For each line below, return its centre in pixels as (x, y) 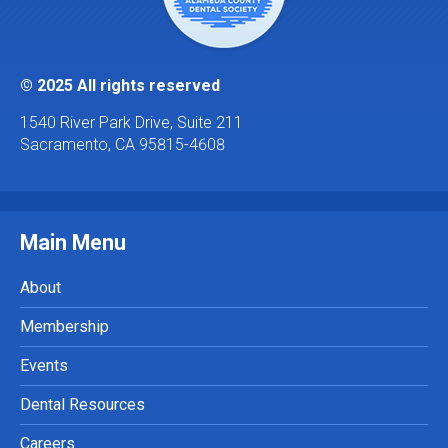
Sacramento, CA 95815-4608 (122, 144)
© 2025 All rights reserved (120, 85)
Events (44, 365)
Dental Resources (82, 404)
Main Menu (73, 242)
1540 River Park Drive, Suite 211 (131, 122)
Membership (64, 326)
